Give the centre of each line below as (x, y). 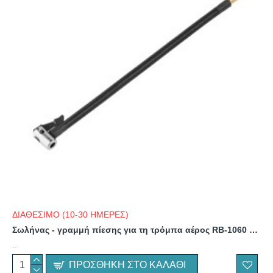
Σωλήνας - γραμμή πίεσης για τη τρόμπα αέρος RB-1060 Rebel (253, 230)
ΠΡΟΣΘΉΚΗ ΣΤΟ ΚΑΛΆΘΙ (128, 264)
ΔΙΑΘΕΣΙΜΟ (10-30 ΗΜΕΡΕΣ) (70, 214)
